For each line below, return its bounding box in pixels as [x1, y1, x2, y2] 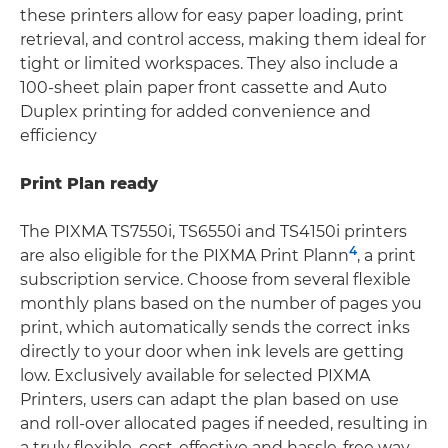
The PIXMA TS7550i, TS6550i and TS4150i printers [20, 221, 407, 241]
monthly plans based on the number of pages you [20, 293, 422, 313]
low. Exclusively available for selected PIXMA [20, 365, 370, 385]
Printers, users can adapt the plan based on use [20, 389, 399, 409]
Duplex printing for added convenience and [20, 101, 371, 121]
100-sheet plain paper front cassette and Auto [20, 77, 387, 97]
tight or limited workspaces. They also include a [20, 53, 398, 73]
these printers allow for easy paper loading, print [20, 5, 404, 25]
